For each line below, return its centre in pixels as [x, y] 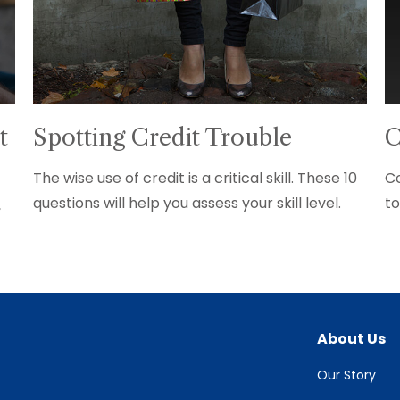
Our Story [346, 375]
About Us [351, 339]
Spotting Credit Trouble [163, 138]
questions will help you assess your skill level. [187, 204]
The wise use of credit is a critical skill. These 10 [196, 179]
